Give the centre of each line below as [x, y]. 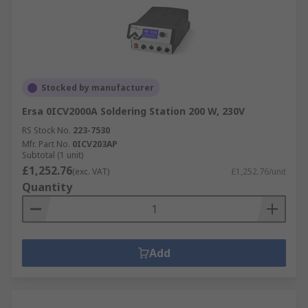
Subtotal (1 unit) [53, 155]
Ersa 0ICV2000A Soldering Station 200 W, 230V [133, 111]
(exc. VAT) [91, 172]
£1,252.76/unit [258, 172]
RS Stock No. [46, 130]
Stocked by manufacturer [98, 88]
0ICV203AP [95, 144]
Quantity [47, 187]
